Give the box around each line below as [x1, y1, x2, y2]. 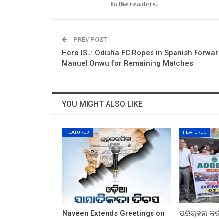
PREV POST [72, 35, 107, 43]
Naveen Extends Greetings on [62, 208, 165, 218]
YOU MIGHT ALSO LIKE [62, 99, 143, 109]
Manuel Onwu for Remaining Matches [62, 58, 193, 67]
